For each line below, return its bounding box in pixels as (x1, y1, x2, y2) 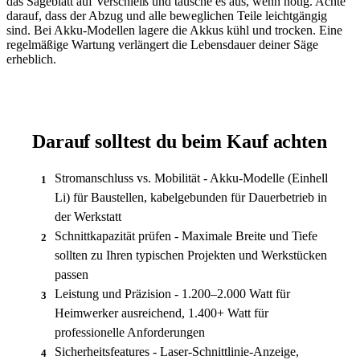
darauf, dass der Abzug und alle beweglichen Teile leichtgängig (6, 8, 327, 22)
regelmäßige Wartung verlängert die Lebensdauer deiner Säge (6, 37, 318, 51)
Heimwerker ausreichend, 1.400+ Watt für (55, 305, 268, 320)
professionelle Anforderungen (55, 325, 205, 339)
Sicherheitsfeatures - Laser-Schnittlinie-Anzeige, (55, 344, 299, 358)
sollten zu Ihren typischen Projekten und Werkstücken (55, 247, 327, 262)
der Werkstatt (55, 209, 121, 223)
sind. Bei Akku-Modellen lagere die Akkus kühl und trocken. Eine (6, 22, 342, 37)
